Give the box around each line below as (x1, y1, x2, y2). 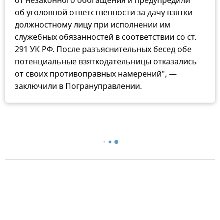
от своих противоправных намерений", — (15, 68, 177, 80)
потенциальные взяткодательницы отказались (15, 55, 197, 68)
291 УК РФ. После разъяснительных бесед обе (15, 43, 192, 55)
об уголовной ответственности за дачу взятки (15, 6, 192, 19)
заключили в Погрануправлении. (15, 80, 142, 92)
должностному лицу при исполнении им (15, 19, 170, 31)
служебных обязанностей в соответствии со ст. (15, 31, 196, 43)
